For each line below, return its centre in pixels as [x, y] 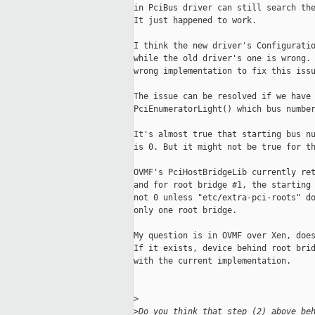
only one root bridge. [185, 211]
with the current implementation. [212, 261]
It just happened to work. [195, 21]
